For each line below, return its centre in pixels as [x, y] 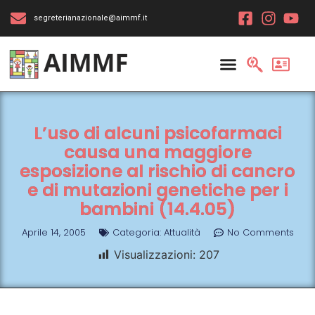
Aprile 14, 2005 [53, 232]
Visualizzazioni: [154, 255]
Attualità [182, 232]
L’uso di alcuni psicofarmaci [157, 133]
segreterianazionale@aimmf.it [90, 18]
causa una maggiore [157, 152]
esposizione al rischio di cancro [157, 171]
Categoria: [136, 232]
